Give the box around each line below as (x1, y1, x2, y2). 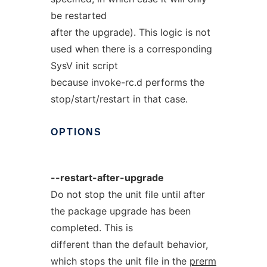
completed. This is (50, 222, 133, 234)
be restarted (50, 10, 107, 21)
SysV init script (50, 60, 118, 72)
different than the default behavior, (50, 238, 208, 250)
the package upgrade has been (50, 205, 191, 217)
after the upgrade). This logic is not (50, 26, 210, 38)
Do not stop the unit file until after (50, 188, 205, 200)
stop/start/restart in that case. (50, 93, 188, 105)
